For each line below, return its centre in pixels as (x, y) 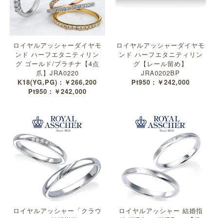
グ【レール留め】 (161, 63)
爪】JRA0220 (57, 73)
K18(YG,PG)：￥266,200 (57, 82)
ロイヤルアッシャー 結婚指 (161, 210)
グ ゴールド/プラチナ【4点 (57, 63)
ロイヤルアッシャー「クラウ (57, 210)
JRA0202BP (161, 73)
